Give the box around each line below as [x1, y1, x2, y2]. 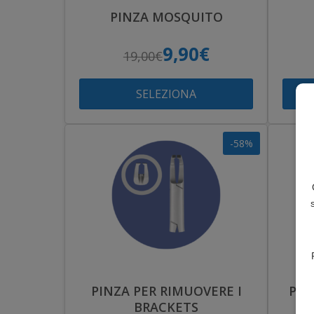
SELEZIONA [136, 86, 197, 102]
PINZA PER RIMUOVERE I [90, 282, 242, 299]
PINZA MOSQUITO [109, 8, 223, 25]
